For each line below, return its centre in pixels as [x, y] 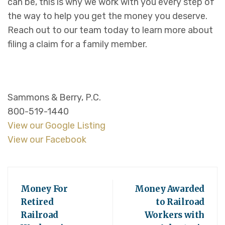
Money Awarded [170, 189]
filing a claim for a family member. [77, 44]
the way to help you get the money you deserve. [107, 16]
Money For [44, 189]
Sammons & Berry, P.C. [54, 98]
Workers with [174, 215]
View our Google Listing [57, 126]
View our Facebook [47, 140]
